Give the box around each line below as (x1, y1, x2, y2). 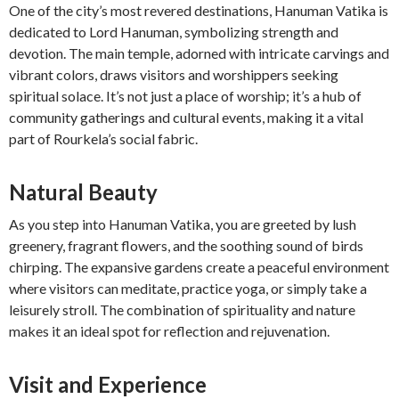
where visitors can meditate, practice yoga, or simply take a (9, 280, 367, 297)
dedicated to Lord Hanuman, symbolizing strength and (9, 23, 338, 40)
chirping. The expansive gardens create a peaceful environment (9, 258, 389, 275)
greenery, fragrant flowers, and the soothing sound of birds (9, 237, 363, 254)
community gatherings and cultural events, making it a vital (9, 109, 363, 126)
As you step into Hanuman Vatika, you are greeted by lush (9, 216, 356, 232)
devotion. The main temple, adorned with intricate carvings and (9, 45, 389, 61)
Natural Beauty (9, 179, 158, 205)
